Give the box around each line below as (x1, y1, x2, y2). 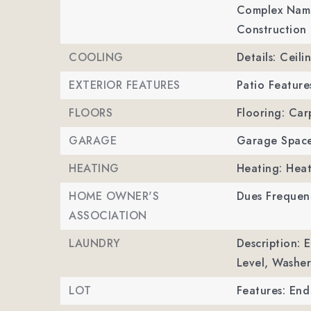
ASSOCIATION (69, 208, 147, 224)
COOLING (69, 49, 124, 65)
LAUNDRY (69, 235, 121, 251)
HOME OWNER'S (69, 188, 159, 204)
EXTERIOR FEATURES (69, 77, 180, 93)
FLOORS (69, 105, 112, 121)
